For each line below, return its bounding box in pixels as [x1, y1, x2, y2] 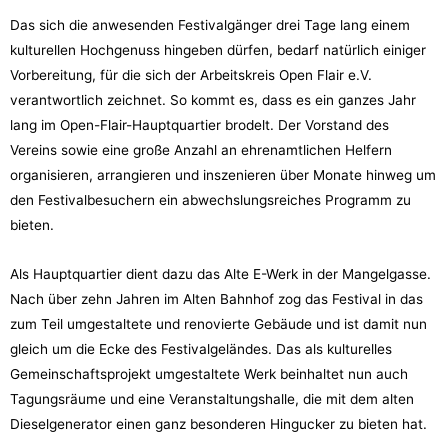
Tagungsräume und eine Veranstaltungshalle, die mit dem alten [10, 391, 414, 408]
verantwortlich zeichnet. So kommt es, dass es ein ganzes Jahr [10, 92, 416, 109]
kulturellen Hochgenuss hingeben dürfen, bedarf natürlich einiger [10, 42, 426, 59]
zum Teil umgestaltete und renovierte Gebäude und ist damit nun [10, 316, 427, 333]
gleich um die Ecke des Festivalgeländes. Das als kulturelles [10, 341, 392, 358]
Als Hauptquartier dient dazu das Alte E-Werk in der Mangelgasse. [10, 266, 431, 283]
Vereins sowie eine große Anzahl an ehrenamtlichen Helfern [10, 142, 392, 159]
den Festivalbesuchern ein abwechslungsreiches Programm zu [10, 192, 411, 209]
